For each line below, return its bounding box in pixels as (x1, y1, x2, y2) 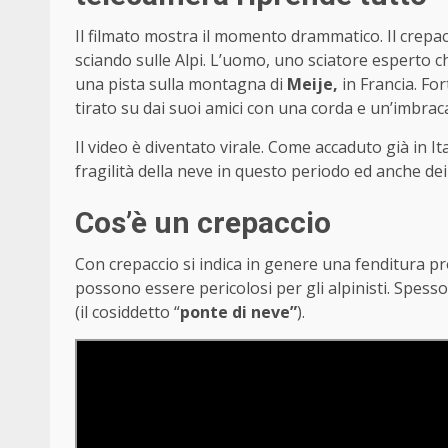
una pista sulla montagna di (75, 72, 287, 95)
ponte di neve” (180, 300, 297, 323)
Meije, (287, 72, 338, 95)
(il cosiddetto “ (75, 300, 180, 323)
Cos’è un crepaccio (75, 204, 331, 240)
